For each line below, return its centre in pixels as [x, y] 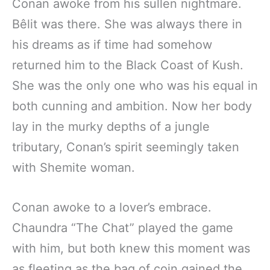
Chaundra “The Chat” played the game [123, 228]
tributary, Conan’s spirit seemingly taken [126, 147]
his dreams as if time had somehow [112, 44]
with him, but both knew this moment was [131, 248]
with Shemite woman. [74, 167]
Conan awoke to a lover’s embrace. [112, 207]
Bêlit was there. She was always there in [127, 24]
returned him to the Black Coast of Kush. [128, 65]
